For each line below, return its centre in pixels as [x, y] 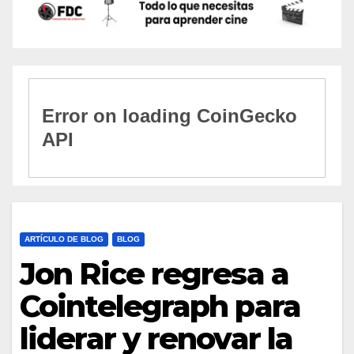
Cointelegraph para [160, 306]
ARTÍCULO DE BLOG [64, 239]
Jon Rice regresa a [154, 273]
